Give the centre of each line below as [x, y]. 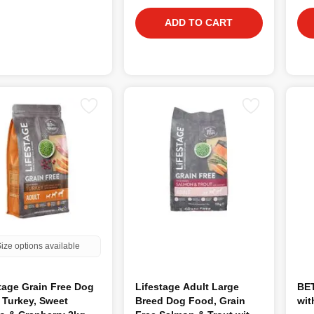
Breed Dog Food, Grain [191, 300]
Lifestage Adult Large [187, 286]
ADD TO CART [199, 22]
